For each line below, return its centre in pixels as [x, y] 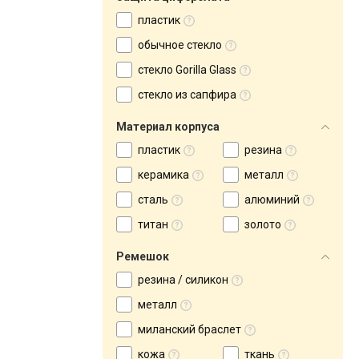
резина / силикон [183, 280]
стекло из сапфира [187, 95]
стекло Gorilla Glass [187, 70]
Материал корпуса [168, 127]
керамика [163, 175]
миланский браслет [190, 329]
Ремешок [143, 256]
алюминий [272, 200]
